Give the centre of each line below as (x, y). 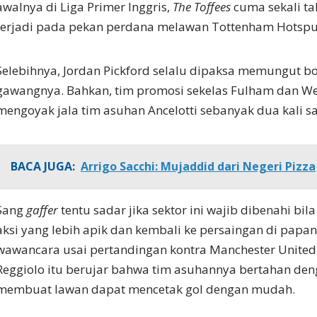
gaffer (42, 210)
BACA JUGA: (43, 167)
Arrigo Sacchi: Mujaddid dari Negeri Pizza (198, 167)
